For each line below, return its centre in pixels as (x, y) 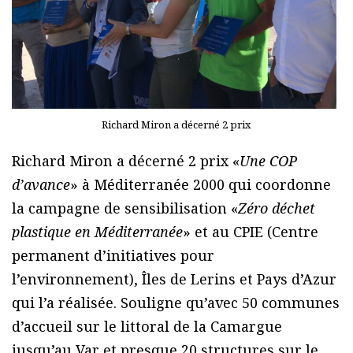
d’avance (41, 184)
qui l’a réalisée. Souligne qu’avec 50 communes (176, 302)
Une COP (268, 160)
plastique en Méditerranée (97, 231)
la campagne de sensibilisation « (125, 208)
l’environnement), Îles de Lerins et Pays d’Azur (174, 279)
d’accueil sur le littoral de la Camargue (147, 326)
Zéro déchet (277, 208)
